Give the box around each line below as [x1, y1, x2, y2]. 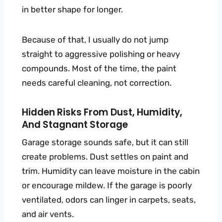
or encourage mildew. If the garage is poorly [22, 180, 192, 191]
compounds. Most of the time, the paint [22, 63, 176, 74]
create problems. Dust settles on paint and [22, 152, 188, 162]
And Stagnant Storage [22, 118, 128, 132]
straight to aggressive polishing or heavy [22, 49, 180, 59]
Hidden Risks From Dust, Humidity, [22, 106, 182, 119]
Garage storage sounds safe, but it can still [22, 137, 188, 148]
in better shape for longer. [22, 4, 123, 15]
